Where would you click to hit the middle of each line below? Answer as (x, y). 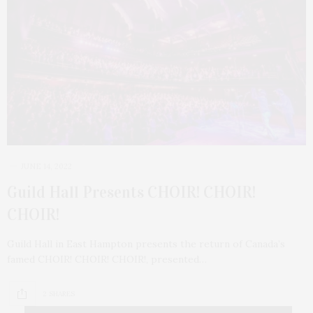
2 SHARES (59, 293)
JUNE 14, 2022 (46, 167)
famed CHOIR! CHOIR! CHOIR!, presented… (107, 260)
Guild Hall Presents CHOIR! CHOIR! (131, 192)
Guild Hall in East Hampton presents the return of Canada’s (146, 244)
